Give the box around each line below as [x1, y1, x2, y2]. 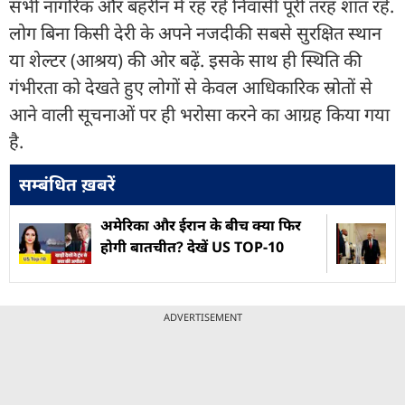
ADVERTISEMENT [163, 309, 242, 324]
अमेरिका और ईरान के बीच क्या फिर [100, 214, 301, 235]
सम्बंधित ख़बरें [19, 172, 115, 196]
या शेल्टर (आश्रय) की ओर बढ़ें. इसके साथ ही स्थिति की [9, 47, 362, 72]
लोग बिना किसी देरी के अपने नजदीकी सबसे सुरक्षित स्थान [9, 20, 381, 45]
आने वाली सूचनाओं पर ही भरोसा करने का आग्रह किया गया [9, 101, 390, 127]
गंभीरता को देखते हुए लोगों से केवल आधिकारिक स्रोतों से [9, 74, 372, 99]
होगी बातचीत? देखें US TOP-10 [100, 236, 284, 257]
